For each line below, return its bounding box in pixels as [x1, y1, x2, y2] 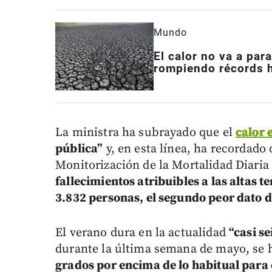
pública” [55, 141, 103, 157]
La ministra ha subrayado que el [55, 124, 236, 140]
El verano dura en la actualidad [55, 225, 229, 240]
